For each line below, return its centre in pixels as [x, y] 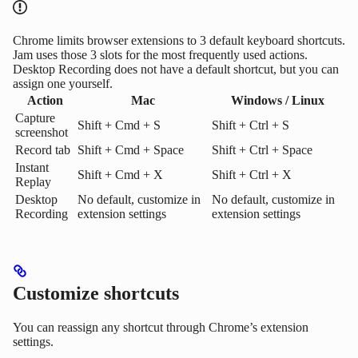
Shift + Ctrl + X [252, 175]
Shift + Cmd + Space [131, 150]
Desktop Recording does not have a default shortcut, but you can [176, 70]
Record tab [43, 150]
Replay [33, 182]
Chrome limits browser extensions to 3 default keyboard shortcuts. [179, 41]
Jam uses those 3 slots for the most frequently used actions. [160, 55]
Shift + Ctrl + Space [262, 150]
